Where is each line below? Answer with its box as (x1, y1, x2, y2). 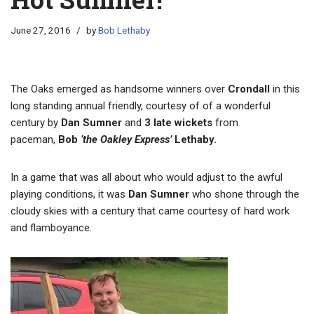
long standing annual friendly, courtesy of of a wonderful (11, 100, 271, 113)
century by (11, 116, 61, 130)
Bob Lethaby (98, 25, 150, 36)
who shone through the (189, 188, 299, 201)
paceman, (11, 133, 58, 146)
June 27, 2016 (11, 25, 71, 36)
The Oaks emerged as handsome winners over (11, 83, 225, 96)
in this (270, 83, 300, 96)
